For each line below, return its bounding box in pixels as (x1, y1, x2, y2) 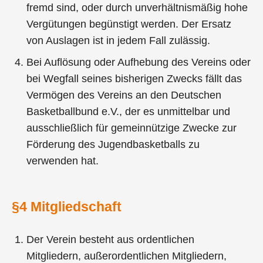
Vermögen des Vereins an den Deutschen (26, 89, 222, 102)
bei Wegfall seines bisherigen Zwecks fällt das (26, 73, 242, 85)
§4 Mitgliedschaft (12, 199, 122, 215)
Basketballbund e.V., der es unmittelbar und (26, 106, 231, 118)
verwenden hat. (26, 155, 99, 167)
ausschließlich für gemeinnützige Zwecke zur (26, 122, 237, 134)
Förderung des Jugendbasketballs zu (26, 139, 200, 151)
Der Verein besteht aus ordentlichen (26, 233, 195, 245)
